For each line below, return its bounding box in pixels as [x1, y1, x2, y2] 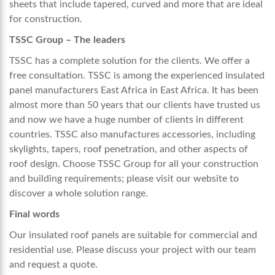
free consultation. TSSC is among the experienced [9, 71, 225, 81]
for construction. [9, 14, 85, 25]
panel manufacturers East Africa [9, 85, 150, 96]
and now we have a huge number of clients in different [9, 115, 244, 125]
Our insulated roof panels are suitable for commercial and [9, 230, 257, 241]
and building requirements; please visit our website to [9, 174, 239, 184]
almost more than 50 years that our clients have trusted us [9, 100, 260, 110]
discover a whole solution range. [9, 188, 150, 199]
